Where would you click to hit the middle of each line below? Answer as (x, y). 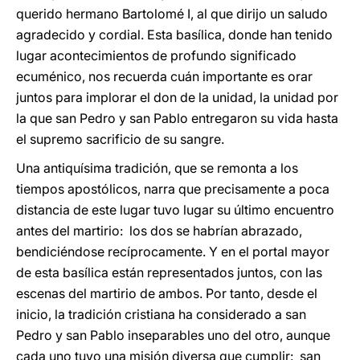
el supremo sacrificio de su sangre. (120, 139)
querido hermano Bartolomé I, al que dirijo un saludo (172, 14)
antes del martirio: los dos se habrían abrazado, (159, 231)
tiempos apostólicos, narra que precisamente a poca (173, 189)
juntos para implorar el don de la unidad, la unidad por (177, 97)
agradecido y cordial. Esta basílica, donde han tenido (174, 35)
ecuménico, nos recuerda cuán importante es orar (164, 76)
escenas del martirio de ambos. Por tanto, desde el (167, 293)
